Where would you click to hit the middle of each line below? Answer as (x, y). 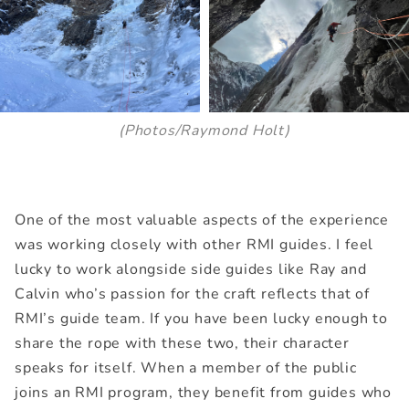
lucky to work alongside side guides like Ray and (191, 270)
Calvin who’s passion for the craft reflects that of (192, 294)
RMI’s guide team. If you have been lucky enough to (201, 319)
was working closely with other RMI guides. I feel (194, 245)
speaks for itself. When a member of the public (186, 368)
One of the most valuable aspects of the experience (202, 220)
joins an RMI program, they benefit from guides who (203, 393)
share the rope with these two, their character (182, 344)
